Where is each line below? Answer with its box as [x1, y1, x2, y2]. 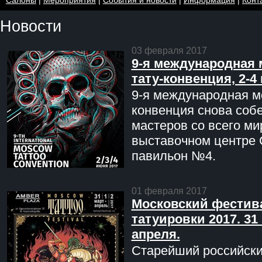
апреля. [131, 227, 180, 242]
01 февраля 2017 [131, 185, 207, 196]
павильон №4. [131, 149, 216, 164]
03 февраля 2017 [131, 45, 207, 56]
